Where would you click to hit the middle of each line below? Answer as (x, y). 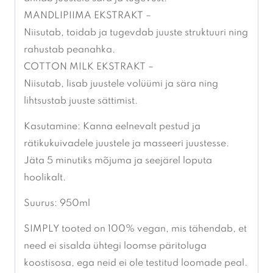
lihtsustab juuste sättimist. (81, 101)
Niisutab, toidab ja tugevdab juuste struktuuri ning (136, 33)
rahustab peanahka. (69, 50)
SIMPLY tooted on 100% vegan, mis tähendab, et (135, 229)
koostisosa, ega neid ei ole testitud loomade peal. (136, 264)
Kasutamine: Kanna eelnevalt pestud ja (112, 127)
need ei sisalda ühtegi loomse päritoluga (115, 246)
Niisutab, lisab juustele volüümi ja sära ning (121, 84)
